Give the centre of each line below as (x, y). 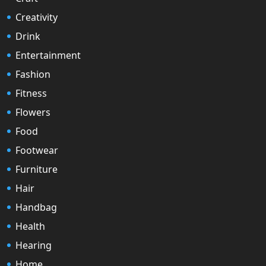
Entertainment (48, 55)
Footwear (37, 150)
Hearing (34, 245)
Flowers (33, 112)
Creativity (37, 17)
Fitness (31, 93)
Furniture (37, 169)
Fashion (33, 74)
